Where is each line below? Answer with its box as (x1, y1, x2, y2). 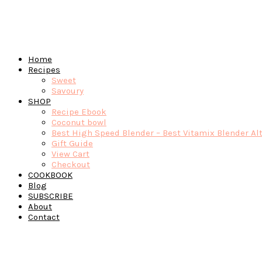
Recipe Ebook (51, 106, 106, 117)
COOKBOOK (28, 169, 73, 180)
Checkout (51, 158, 90, 170)
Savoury (51, 85, 84, 96)
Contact (28, 211, 60, 222)
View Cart (51, 148, 89, 159)
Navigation (27, 221, 91, 237)
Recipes (28, 64, 60, 75)
